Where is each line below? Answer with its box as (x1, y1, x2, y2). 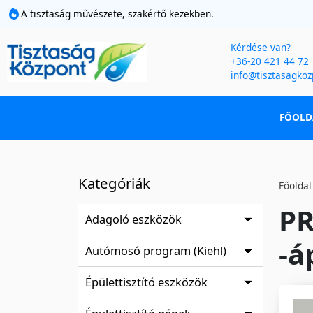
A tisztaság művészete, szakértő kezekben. (21, 7, 214, 20)
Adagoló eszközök (85, 211, 182, 227)
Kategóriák (78, 173, 150, 193)
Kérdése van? (230, 41, 291, 54)
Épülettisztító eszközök (85, 274, 208, 290)
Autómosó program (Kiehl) (85, 242, 226, 259)
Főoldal (279, 178, 312, 192)
